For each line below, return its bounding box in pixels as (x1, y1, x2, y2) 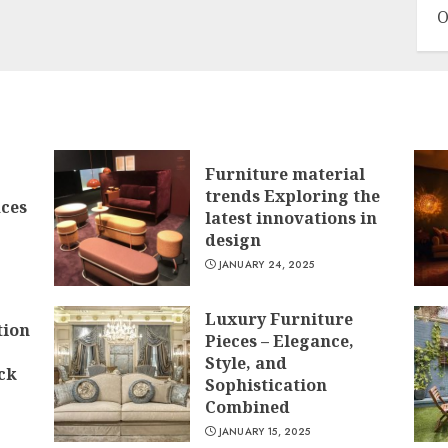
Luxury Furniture (204, 308, 353, 330)
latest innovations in (204, 207, 377, 229)
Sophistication (204, 374, 327, 396)
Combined (204, 396, 290, 418)
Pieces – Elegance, (204, 330, 354, 352)
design (204, 229, 261, 251)
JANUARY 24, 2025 (218, 257, 315, 272)
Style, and (204, 352, 287, 374)
